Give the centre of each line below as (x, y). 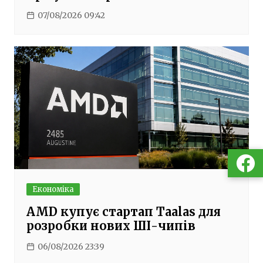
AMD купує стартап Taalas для (123, 212)
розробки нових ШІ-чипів (111, 226)
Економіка (53, 189)
